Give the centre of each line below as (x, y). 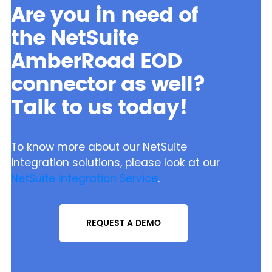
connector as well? (108, 85)
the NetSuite (74, 39)
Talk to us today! (99, 108)
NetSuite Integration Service (84, 179)
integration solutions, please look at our (115, 163)
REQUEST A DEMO (123, 223)
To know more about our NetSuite (99, 147)
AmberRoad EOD (96, 62)
